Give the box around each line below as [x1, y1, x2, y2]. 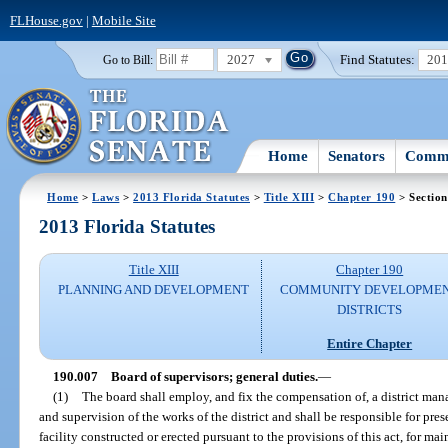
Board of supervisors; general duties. [110, 368, 318, 384]
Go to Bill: [102, 53, 153, 66]
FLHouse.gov [9, 12, 83, 28]
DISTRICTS [337, 302, 403, 318]
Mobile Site [91, 12, 156, 28]
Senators [328, 147, 386, 164]
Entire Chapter [327, 335, 413, 351]
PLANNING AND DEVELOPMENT [58, 282, 250, 298]
